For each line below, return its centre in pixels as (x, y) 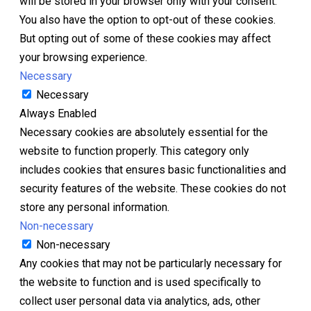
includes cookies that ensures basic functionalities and (153, 170)
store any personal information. (94, 208)
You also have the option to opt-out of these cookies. (148, 20)
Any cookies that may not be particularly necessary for (151, 264)
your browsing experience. (83, 58)
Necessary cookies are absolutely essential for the (144, 133)
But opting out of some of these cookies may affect (145, 39)
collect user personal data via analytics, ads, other (140, 301)
